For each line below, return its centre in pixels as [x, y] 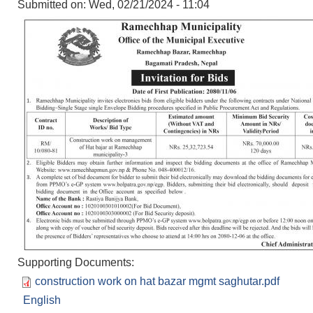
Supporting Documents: [77, 263]
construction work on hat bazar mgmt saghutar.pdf [157, 282]
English [42, 300]
